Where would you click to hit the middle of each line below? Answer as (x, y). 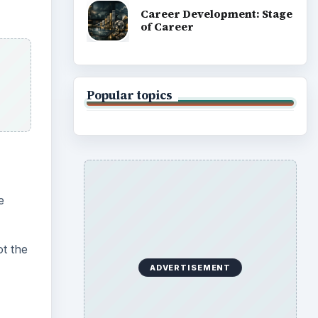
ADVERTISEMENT (190, 268)
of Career (167, 26)
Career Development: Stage (216, 13)
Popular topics (129, 95)
